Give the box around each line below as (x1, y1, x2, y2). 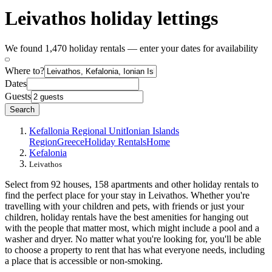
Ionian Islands (126, 125, 179, 136)
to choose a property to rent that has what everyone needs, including (5, 244, 265, 255)
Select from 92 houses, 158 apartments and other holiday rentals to (5, 178, 259, 189)
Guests (5, 90, 31, 101)
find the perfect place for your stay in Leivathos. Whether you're (5, 189, 250, 200)
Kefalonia (29, 147, 67, 158)
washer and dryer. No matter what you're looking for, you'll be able (5, 233, 261, 244)
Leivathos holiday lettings (5, 7, 218, 30)
